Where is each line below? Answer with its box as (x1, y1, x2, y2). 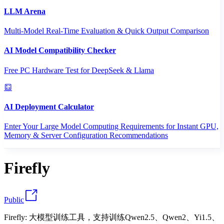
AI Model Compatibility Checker (4, 46, 116, 55)
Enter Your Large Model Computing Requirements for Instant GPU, (4, 122, 218, 131)
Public (4, 195, 24, 204)
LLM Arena (4, 6, 45, 15)
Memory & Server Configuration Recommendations (4, 131, 168, 140)
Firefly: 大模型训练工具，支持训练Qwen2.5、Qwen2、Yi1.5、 (4, 212, 219, 221)
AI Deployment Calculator (4, 102, 94, 111)
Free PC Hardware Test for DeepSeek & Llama (4, 65, 154, 74)
